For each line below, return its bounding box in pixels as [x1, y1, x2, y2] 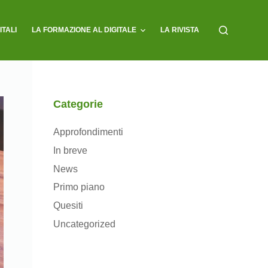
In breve [53, 145, 88, 156]
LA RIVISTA [160, 26, 200, 34]
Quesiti [53, 200, 84, 211]
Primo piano [53, 182, 105, 193]
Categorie [53, 98, 103, 110]
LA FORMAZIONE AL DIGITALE [31, 26, 136, 34]
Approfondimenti [53, 127, 124, 137]
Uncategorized [53, 218, 116, 229]
